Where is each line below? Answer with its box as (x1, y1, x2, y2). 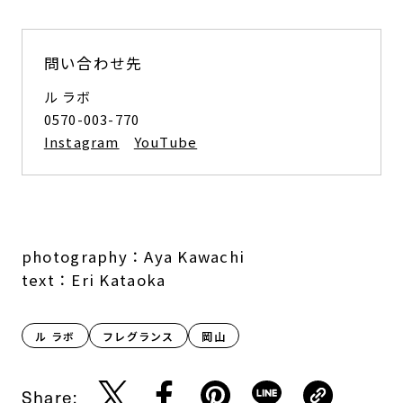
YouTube (133, 131, 198, 151)
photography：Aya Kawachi (21, 245, 246, 267)
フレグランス (103, 327, 175, 344)
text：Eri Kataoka (21, 268, 166, 291)
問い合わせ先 (43, 51, 143, 74)
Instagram (43, 131, 120, 151)
